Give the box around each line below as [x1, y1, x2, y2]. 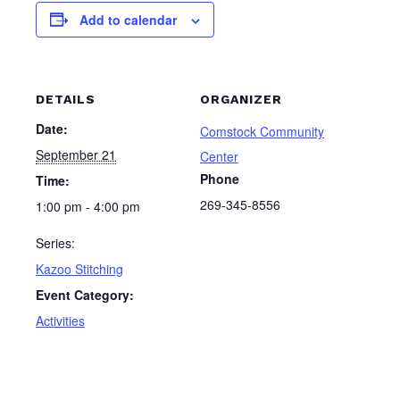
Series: [36, 233, 75, 252]
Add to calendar [79, 10, 177, 29]
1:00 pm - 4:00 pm [36, 196, 140, 215]
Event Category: [36, 285, 134, 304]
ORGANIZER [200, 91, 282, 106]
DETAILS [36, 91, 96, 106]
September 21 [36, 145, 116, 163]
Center [200, 146, 238, 165]
